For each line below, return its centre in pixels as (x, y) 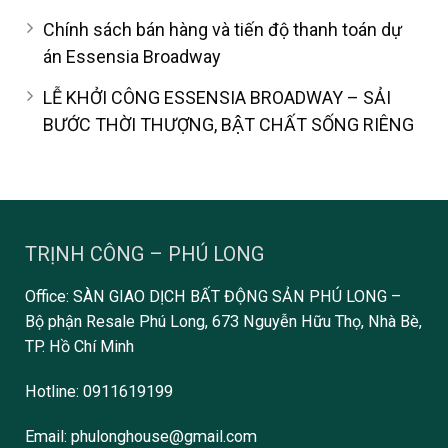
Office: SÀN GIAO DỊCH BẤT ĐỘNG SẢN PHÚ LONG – (213, 297)
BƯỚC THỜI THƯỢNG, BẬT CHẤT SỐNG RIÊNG (228, 125)
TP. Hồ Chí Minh (79, 347)
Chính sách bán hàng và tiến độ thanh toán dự (222, 30)
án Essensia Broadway (132, 57)
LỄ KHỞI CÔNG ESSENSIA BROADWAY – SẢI (217, 98)
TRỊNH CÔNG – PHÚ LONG (144, 254)
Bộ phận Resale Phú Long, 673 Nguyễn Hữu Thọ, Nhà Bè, (223, 322)
